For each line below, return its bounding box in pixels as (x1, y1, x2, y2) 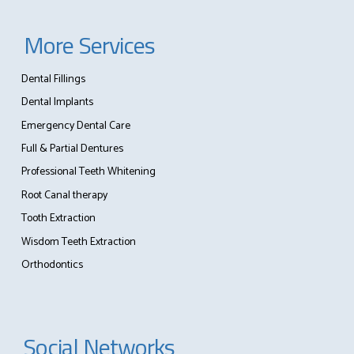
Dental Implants (21, 93, 93, 112)
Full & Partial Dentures (21, 140, 123, 159)
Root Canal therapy (21, 186, 107, 205)
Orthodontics (21, 256, 83, 275)
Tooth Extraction (21, 209, 96, 228)
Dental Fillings (21, 70, 85, 88)
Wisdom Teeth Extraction (21, 232, 136, 251)
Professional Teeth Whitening (21, 163, 156, 182)
